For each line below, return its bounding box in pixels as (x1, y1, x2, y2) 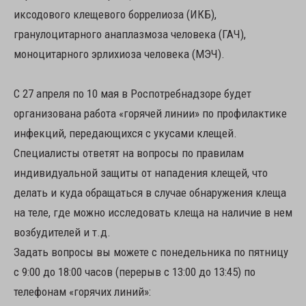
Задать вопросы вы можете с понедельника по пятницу (14, 245, 288, 259)
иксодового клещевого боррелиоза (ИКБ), (14, 8, 217, 21)
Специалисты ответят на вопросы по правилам (14, 146, 244, 160)
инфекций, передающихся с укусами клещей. (14, 126, 237, 140)
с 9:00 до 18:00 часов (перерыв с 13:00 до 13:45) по (14, 265, 255, 279)
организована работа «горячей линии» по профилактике (14, 107, 287, 120)
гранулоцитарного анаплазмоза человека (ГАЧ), (14, 27, 246, 41)
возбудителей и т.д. (14, 225, 111, 239)
